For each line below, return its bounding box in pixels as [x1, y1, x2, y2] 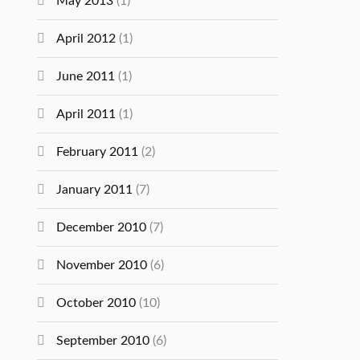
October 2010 [56, 297, 137, 309]
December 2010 [56, 221, 147, 234]
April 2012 [56, 32, 117, 45]
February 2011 [56, 145, 139, 158]
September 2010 [56, 334, 150, 347]
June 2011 [56, 70, 116, 83]
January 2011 [56, 183, 133, 196]
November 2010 [56, 259, 148, 272]
